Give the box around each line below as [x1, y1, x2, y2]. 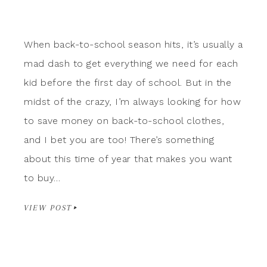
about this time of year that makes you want [24, 153, 232, 164]
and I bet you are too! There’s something [24, 133, 214, 145]
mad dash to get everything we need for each [24, 57, 238, 69]
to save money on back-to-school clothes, [24, 114, 224, 126]
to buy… [24, 172, 61, 184]
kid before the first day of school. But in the [24, 76, 231, 88]
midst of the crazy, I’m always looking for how [24, 95, 241, 107]
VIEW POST [24, 203, 72, 212]
